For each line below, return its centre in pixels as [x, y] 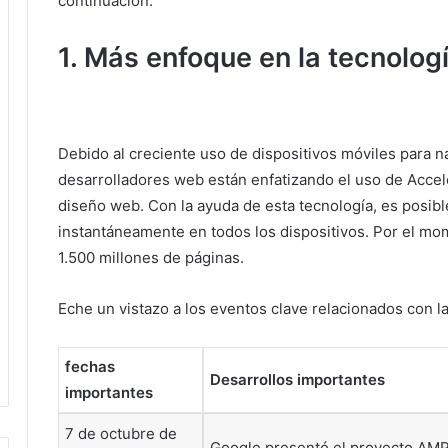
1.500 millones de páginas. [151, 257]
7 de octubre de [121, 433]
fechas [90, 366]
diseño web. [103, 205]
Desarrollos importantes [297, 379]
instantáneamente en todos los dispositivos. [215, 231]
